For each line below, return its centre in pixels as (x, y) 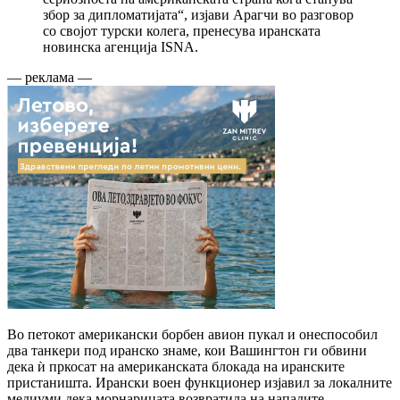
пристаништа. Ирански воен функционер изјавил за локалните (200, 382)
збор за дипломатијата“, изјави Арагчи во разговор (198, 14)
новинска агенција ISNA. (121, 46)
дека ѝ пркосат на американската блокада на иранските (176, 366)
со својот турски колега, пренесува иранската (182, 30)
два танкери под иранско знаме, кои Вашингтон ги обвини (187, 350)
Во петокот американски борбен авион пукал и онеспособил (192, 334)
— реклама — (50, 77)
